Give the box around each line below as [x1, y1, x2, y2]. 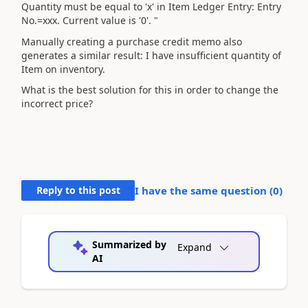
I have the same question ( [135, 184, 273, 197]
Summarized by [91, 238, 166, 251]
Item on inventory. [21, 62, 105, 76]
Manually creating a [21, 34, 116, 48]
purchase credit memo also [116, 34, 242, 48]
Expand [177, 241, 212, 254]
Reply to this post [36, 184, 120, 197]
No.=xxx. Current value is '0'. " [21, 14, 158, 27]
